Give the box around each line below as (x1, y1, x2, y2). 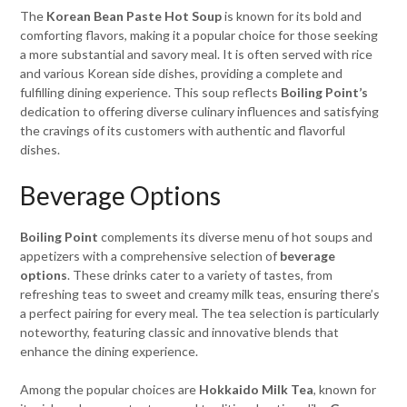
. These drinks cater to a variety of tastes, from (67, 267, 333, 283)
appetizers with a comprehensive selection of (20, 248, 281, 263)
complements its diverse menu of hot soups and (98, 229, 373, 244)
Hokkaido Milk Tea (199, 382, 314, 397)
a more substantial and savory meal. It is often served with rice (20, 46, 373, 62)
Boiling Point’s (281, 84, 369, 100)
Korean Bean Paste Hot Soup (46, 8, 223, 24)
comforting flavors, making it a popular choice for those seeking (20, 27, 379, 43)
